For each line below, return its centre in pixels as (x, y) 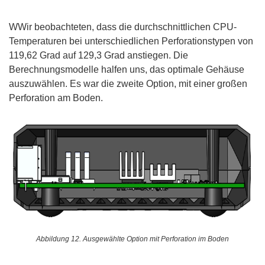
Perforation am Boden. (56, 98)
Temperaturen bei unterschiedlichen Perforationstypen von (131, 41)
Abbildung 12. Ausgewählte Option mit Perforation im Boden (132, 239)
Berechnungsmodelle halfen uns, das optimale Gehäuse (127, 70)
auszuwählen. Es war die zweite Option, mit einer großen (128, 84)
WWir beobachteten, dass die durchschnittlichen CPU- (123, 27)
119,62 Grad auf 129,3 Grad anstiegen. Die (98, 56)
